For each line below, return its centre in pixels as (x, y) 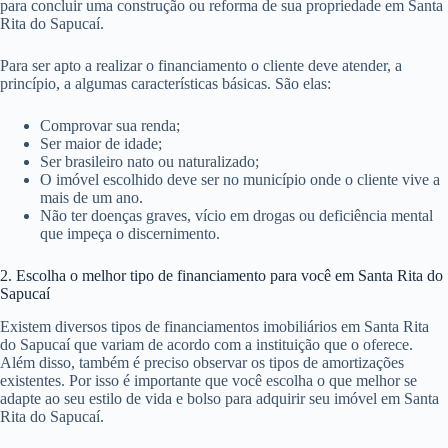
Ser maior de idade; (101, 143)
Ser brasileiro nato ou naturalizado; (149, 161)
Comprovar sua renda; (110, 125)
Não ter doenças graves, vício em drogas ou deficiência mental (236, 215)
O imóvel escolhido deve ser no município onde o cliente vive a (240, 179)
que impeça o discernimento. (130, 233)
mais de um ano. (91, 197)
